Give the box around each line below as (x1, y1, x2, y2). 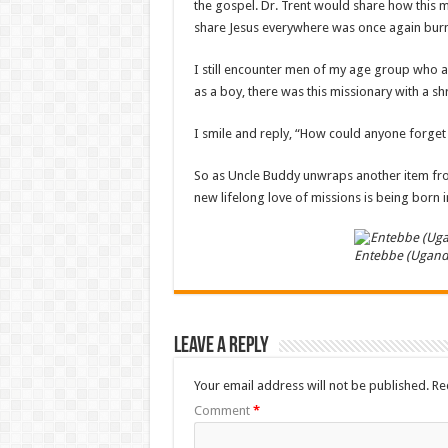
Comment (193, 403, 253, 419)
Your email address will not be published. (193, 378, 429, 394)
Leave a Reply (173, 335, 269, 359)
